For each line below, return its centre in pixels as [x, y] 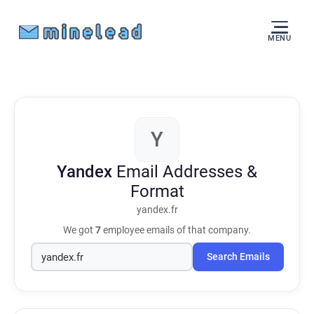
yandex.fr [157, 210]
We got [79, 230]
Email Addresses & [187, 172]
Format [157, 191]
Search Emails [238, 257]
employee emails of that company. [176, 230]
